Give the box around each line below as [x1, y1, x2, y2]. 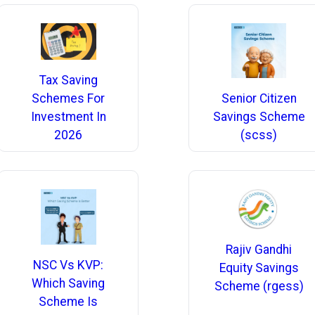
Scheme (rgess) [214, 278, 304, 293]
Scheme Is [39, 294, 98, 309]
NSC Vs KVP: [33, 257, 104, 272]
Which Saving [32, 276, 105, 290]
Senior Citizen [221, 91, 297, 106]
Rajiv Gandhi [226, 242, 292, 257]
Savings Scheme [212, 110, 305, 124]
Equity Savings [219, 260, 299, 275]
